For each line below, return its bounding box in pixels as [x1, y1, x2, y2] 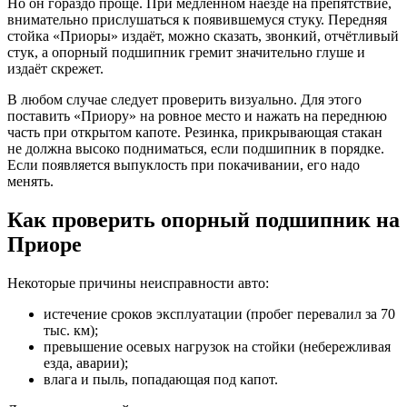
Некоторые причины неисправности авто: [7, 275, 269, 292]
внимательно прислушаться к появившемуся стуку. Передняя [7, 12, 387, 28]
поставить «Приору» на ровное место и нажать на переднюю [7, 108, 387, 124]
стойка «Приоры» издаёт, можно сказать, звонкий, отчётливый [7, 28, 399, 45]
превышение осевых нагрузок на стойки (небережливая [44, 339, 391, 355]
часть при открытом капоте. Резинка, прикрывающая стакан [7, 124, 382, 141]
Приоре [7, 233, 82, 257]
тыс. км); [44, 323, 98, 339]
